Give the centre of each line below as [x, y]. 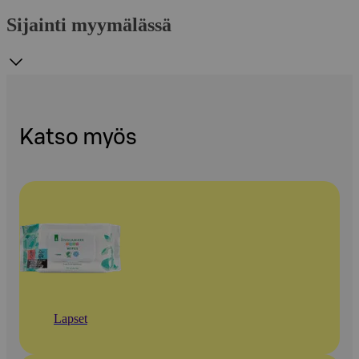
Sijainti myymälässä [89, 25]
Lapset [71, 319]
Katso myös [78, 137]
